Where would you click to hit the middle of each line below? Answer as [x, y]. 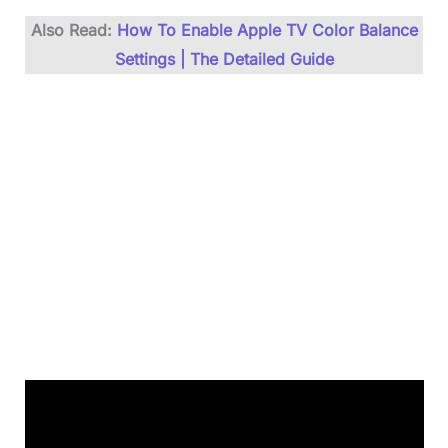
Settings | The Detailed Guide [224, 59]
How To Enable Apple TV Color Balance [267, 30]
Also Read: [71, 30]
